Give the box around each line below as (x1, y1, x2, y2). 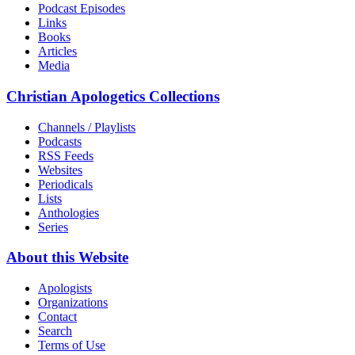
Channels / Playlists (38, 120, 136, 134)
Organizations (38, 296, 108, 310)
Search (38, 324, 72, 338)
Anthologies (38, 205, 99, 219)
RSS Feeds (38, 148, 94, 162)
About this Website (6, 249, 128, 266)
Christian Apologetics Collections (6, 87, 219, 105)
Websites (38, 162, 82, 177)
